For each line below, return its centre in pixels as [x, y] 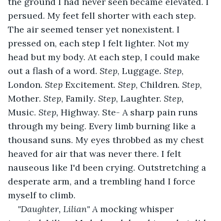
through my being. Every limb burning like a [103, 126]
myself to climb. [42, 195]
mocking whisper [138, 209]
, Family [77, 98]
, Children [157, 84]
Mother [23, 98]
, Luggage [138, 71]
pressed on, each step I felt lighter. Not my [100, 43]
